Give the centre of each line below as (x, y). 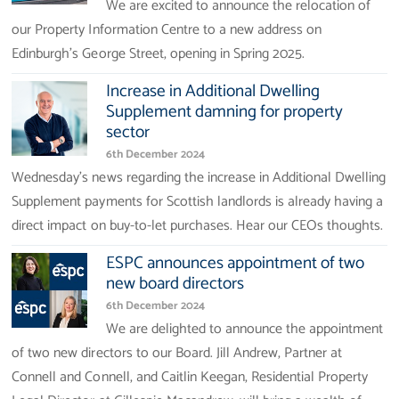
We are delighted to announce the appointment (244, 330)
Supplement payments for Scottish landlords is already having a (198, 202)
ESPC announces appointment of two (235, 264)
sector (127, 132)
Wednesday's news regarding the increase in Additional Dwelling (199, 178)
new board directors (175, 284)
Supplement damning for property (224, 111)
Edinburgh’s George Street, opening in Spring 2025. (159, 53)
